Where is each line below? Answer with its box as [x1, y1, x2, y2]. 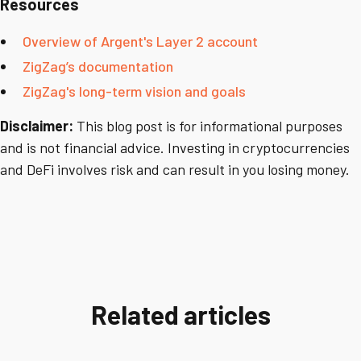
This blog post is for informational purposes [77, 117, 342, 135]
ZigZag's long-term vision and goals [23, 82, 246, 101]
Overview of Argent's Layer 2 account [23, 32, 258, 51]
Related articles [90, 299, 271, 330]
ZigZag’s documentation [23, 57, 173, 76]
